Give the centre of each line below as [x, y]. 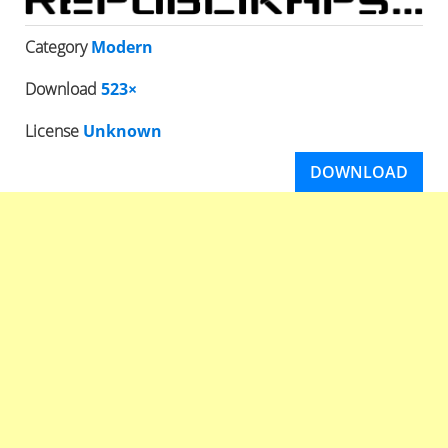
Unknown [122, 131]
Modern [122, 47]
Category [58, 47]
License [54, 131]
